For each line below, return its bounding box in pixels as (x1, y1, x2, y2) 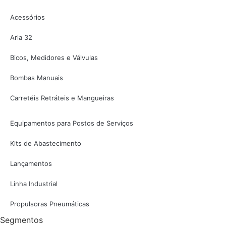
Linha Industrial (10, 180, 58, 188)
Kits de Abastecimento (10, 139, 81, 147)
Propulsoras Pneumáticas (10, 200, 89, 208)
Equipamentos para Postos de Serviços (10, 119, 133, 127)
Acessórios (10, 13, 45, 21)
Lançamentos (10, 159, 52, 167)
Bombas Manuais (10, 74, 63, 82)
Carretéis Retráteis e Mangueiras (10, 94, 114, 102)
